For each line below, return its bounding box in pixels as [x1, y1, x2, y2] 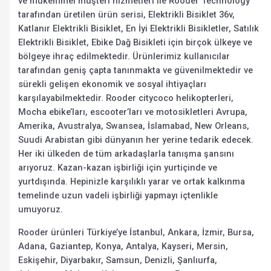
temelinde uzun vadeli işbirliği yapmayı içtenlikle [18, 190, 218, 201]
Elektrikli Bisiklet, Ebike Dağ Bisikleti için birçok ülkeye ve [18, 37, 253, 48]
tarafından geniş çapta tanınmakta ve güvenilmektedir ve [18, 65, 253, 76]
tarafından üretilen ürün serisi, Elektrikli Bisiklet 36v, [18, 9, 235, 21]
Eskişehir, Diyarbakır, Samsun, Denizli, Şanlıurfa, [18, 255, 218, 266]
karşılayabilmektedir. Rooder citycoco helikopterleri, [18, 93, 234, 104]
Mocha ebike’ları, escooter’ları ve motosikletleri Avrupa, [18, 106, 248, 118]
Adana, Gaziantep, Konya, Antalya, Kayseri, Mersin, [18, 241, 229, 252]
